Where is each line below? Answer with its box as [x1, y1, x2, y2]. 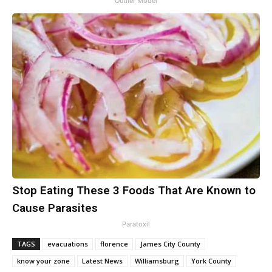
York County [191, 256, 231, 266]
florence [100, 239, 128, 249]
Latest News [82, 256, 123, 266]
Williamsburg [135, 256, 179, 266]
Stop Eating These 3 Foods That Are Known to [12, 183, 256, 198]
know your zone [17, 256, 70, 266]
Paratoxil [122, 220, 150, 229]
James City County [140, 239, 200, 249]
